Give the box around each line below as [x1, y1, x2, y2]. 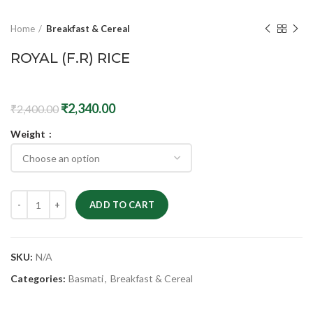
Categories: [10, 272, 68, 284]
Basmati [68, 272, 103, 284]
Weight [10, 128, 48, 140]
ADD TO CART [89, 199, 155, 210]
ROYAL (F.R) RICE [10, 50, 130, 66]
